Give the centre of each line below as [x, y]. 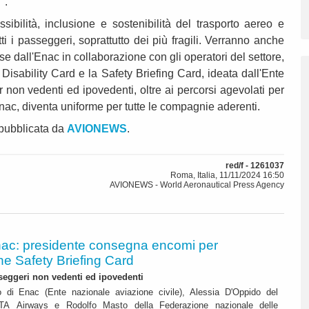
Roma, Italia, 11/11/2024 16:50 [227, 176]
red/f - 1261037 [255, 166]
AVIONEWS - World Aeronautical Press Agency [197, 185]
